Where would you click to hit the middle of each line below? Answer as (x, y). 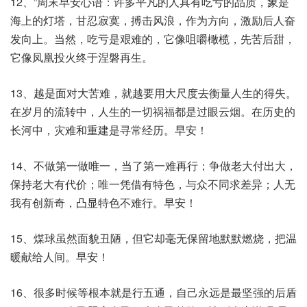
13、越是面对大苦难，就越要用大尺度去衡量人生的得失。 (153, 93)
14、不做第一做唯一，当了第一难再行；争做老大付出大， (153, 165)
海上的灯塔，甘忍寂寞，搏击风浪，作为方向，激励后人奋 (153, 20)
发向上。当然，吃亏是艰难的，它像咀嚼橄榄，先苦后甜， (153, 39)
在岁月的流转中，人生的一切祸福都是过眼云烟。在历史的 (153, 111)
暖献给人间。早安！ (60, 257)
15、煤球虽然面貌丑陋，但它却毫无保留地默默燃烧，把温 (153, 238)
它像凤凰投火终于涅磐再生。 (82, 57)
